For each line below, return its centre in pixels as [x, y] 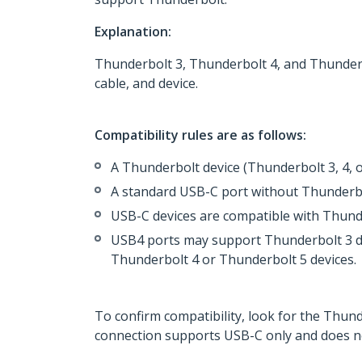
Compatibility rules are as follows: [200, 135]
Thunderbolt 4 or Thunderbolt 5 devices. [234, 259]
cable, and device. [146, 83]
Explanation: [133, 32]
